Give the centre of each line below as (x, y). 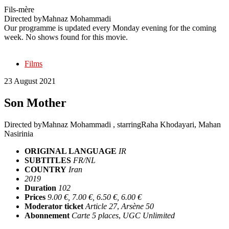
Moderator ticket (54, 206)
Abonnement (47, 215)
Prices (35, 197)
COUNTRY (45, 169)
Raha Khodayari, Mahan (181, 124)
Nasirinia (19, 133)
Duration (40, 188)
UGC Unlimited (149, 215)
